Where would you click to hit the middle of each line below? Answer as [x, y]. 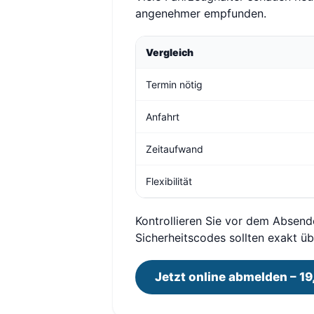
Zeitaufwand [175, 149]
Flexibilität [169, 181]
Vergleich [170, 52]
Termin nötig [174, 84]
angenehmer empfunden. [201, 13]
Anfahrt [163, 117]
